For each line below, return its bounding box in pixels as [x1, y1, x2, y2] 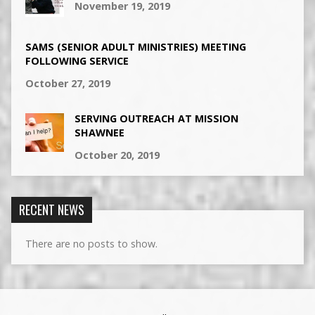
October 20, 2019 [74, 148, 160, 162]
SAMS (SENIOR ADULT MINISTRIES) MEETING [25, 39, 246, 53]
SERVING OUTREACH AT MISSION [74, 111, 238, 125]
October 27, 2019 [25, 76, 110, 90]
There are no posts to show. [25, 236, 157, 250]
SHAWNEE [74, 125, 124, 139]
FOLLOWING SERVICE [25, 53, 129, 67]
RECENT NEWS [18, 200, 84, 219]
